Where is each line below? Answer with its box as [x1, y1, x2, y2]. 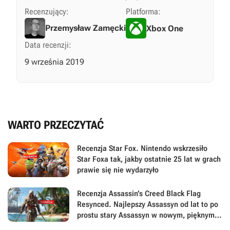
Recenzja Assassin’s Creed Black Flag [77, 188, 201, 198]
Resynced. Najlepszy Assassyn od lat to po [77, 199, 218, 209]
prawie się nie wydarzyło [77, 165, 159, 175]
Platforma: [126, 7, 161, 17]
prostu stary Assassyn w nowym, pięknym [77, 210, 215, 220]
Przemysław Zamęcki [45, 23, 126, 33]
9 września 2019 [25, 56, 84, 67]
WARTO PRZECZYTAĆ [8, 119, 104, 132]
